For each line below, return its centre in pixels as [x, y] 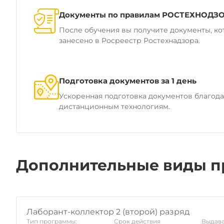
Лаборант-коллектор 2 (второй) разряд [108, 212]
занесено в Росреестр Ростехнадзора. [129, 40]
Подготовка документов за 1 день [128, 81]
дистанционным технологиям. [114, 106]
